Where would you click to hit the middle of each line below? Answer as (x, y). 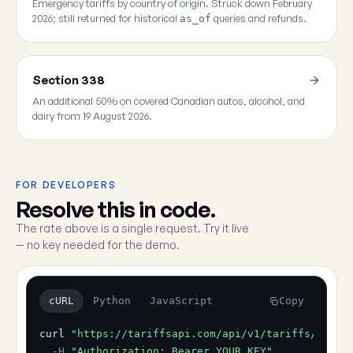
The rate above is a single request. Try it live (132, 228)
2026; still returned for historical (106, 18)
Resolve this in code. (116, 209)
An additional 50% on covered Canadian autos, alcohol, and (169, 101)
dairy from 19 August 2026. (92, 116)
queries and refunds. (259, 18)
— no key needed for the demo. (98, 245)
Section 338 (69, 80)
